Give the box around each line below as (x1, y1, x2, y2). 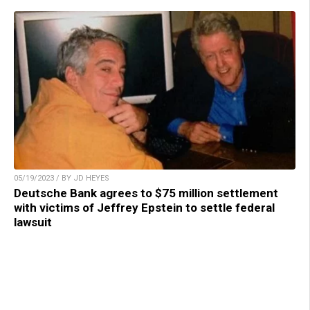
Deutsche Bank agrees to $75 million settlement (14, 186, 278, 201)
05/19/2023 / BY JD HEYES (14, 174, 109, 183)
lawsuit (14, 215, 52, 230)
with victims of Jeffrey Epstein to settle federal (14, 201, 275, 215)
